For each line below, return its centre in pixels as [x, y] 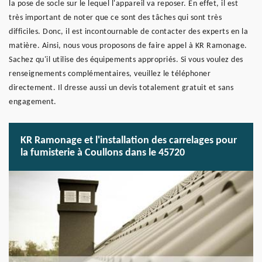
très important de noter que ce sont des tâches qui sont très [115, 18]
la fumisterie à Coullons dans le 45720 [103, 153]
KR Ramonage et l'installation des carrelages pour [129, 141]
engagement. [33, 102]
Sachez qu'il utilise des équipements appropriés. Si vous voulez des [126, 60]
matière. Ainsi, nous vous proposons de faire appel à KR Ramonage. [128, 46]
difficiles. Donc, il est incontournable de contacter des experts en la [128, 32]
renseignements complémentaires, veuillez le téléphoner [110, 74]
